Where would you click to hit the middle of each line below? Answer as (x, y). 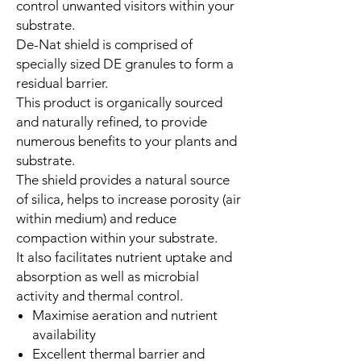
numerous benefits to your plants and (127, 141)
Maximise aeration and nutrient (125, 315)
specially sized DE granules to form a (125, 63)
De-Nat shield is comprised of (104, 44)
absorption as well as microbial (108, 276)
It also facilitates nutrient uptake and (124, 257)
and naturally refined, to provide (112, 121)
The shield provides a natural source (123, 179)
